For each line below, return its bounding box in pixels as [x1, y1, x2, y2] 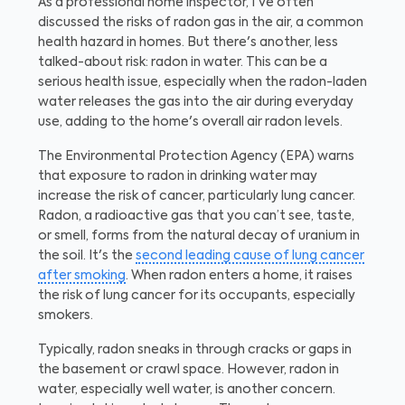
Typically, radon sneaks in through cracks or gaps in [38, 344, 352, 356]
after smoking [38, 269, 126, 282]
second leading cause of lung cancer [136, 250, 364, 262]
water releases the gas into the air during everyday [38, 96, 353, 108]
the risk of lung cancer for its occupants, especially [38, 289, 355, 302]
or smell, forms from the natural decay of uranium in [38, 230, 360, 242]
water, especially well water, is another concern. [38, 383, 335, 396]
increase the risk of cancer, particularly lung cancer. [38, 190, 355, 202]
